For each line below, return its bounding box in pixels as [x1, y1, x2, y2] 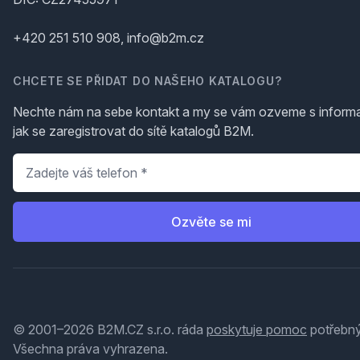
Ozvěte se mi [171, 214, 252, 230]
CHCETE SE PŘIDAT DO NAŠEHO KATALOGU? [13, 74, 282, 88]
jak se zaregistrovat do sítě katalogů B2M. [13, 123, 254, 139]
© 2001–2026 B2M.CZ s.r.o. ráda [13, 321, 207, 337]
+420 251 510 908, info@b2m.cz [13, 30, 204, 46]
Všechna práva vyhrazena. [13, 341, 168, 357]
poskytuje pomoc [207, 321, 307, 337]
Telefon [12, 154, 60, 170]
